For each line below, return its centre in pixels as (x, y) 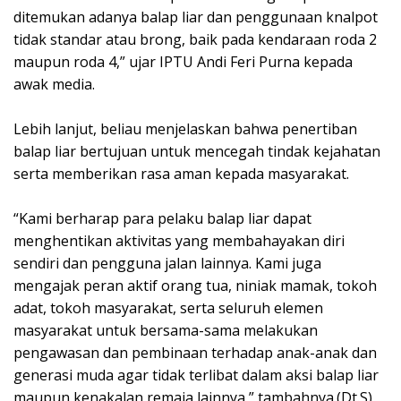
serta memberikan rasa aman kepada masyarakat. (181, 174)
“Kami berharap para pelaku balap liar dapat (162, 219)
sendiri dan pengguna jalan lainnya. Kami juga (167, 264)
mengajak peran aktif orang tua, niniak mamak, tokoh (195, 286)
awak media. (54, 85)
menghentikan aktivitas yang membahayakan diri (179, 241)
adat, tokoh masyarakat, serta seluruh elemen (168, 308)
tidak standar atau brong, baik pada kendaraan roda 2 (195, 40)
